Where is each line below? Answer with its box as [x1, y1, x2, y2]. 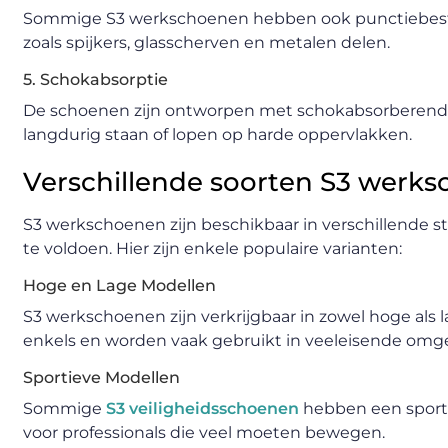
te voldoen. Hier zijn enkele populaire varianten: [23, 239, 402, 259]
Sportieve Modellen [23, 368, 180, 388]
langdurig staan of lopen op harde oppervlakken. [23, 125, 412, 145]
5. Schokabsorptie [23, 70, 168, 90]
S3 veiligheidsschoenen [106, 399, 299, 419]
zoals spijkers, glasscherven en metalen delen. [23, 33, 390, 53]
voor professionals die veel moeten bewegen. [23, 423, 385, 443]
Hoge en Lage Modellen [23, 276, 216, 296]
